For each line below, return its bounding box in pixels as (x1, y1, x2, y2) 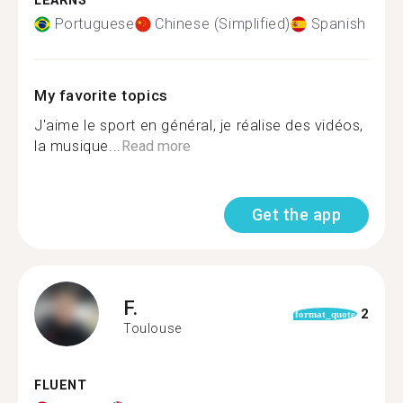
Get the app (251, 205, 341, 224)
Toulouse (123, 320, 182, 336)
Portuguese (54, 15, 135, 32)
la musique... (34, 138, 121, 155)
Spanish (310, 15, 366, 32)
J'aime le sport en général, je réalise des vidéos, (34, 117, 364, 134)
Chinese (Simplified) (155, 15, 291, 32)
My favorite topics (34, 86, 168, 104)
